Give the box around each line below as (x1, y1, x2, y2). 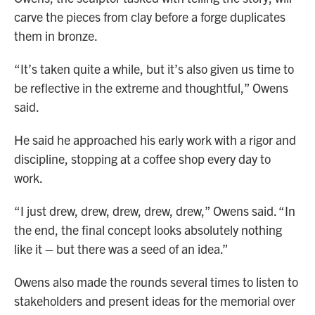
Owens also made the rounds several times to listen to (14, 274, 298, 290)
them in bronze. (14, 27, 98, 44)
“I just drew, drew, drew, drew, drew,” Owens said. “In (14, 202, 295, 219)
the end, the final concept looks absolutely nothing (14, 221, 282, 238)
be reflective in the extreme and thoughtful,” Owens (14, 79, 288, 96)
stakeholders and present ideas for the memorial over (14, 292, 295, 309)
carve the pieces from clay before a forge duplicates (14, 8, 285, 25)
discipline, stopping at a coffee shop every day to (14, 150, 271, 167)
